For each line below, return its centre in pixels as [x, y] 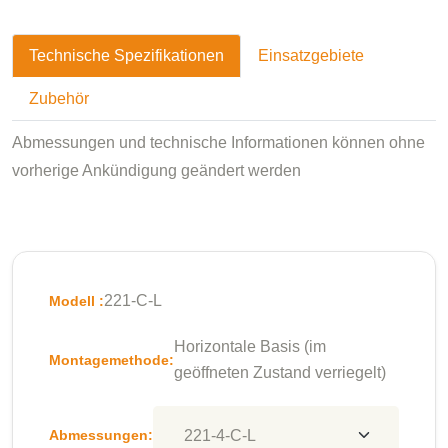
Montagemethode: [111, 360]
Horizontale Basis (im [250, 347]
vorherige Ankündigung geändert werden [156, 171]
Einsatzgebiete [311, 56]
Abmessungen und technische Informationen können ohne [218, 143]
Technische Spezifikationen [126, 56]
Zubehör [59, 99]
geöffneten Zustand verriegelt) [280, 373]
